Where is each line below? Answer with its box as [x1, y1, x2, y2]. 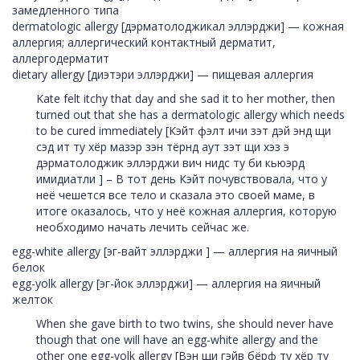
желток [12, 292, 53, 307]
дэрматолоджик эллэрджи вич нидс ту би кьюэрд [36, 155, 305, 170]
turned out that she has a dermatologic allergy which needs [36, 107, 345, 122]
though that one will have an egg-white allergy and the [36, 332, 318, 347]
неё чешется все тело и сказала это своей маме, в [36, 187, 315, 202]
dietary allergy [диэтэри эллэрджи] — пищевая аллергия [12, 67, 313, 82]
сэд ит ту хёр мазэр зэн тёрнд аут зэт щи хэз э [36, 139, 289, 154]
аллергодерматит [12, 51, 109, 66]
